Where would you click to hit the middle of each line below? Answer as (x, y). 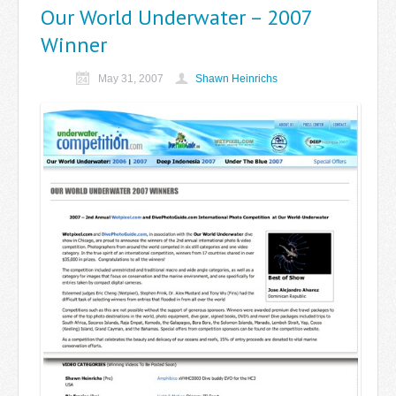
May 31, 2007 (132, 79)
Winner (74, 45)
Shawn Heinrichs (236, 79)
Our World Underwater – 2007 (176, 18)
